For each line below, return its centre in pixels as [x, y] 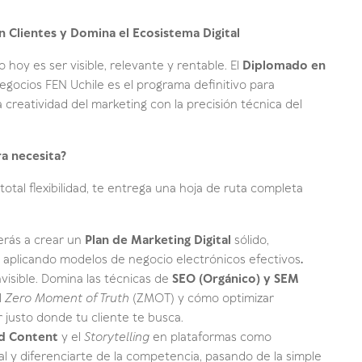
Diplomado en [284, 66]
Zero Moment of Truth [67, 299]
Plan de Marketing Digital [158, 240]
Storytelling [117, 337]
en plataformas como [210, 337]
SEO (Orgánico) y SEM [236, 279]
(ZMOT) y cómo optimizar [202, 299]
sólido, [250, 240]
